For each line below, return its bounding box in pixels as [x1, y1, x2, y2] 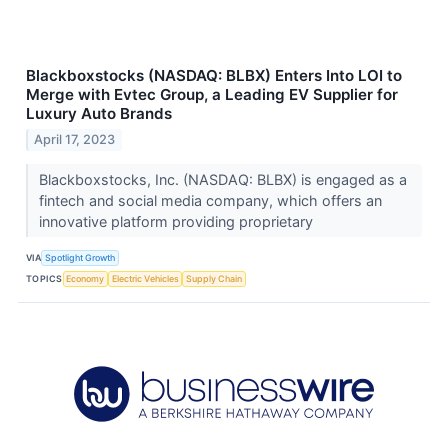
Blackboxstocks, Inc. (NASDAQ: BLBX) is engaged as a [38, 171, 407, 189]
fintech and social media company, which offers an [38, 192, 382, 210]
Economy [66, 272, 105, 284]
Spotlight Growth [45, 251, 116, 263]
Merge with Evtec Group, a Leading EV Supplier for [26, 85, 398, 105]
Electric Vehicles [111, 272, 179, 284]
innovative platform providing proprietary [38, 213, 317, 231]
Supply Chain [186, 272, 243, 284]
